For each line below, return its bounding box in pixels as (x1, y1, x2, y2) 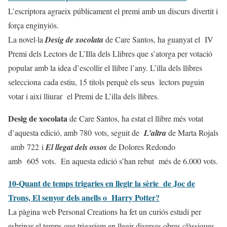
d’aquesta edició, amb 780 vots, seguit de (8, 127, 144, 138)
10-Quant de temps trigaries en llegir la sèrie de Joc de (8, 177, 195, 189)
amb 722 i (8, 141, 46, 152)
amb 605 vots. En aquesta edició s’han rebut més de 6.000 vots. (8, 155, 218, 166)
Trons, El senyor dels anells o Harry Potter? (8, 191, 160, 203)
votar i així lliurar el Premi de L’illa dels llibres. (8, 90, 159, 101)
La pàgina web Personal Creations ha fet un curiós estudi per (8, 206, 201, 217)
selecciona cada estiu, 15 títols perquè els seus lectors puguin (8, 76, 204, 87)
